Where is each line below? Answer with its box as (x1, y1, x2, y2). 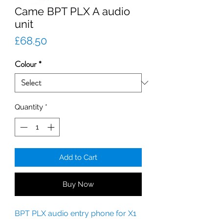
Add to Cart (59, 153, 97, 162)
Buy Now (63, 180, 94, 189)
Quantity (15, 102, 43, 111)
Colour (15, 58, 37, 70)
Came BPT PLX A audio (15, 4, 130, 18)
